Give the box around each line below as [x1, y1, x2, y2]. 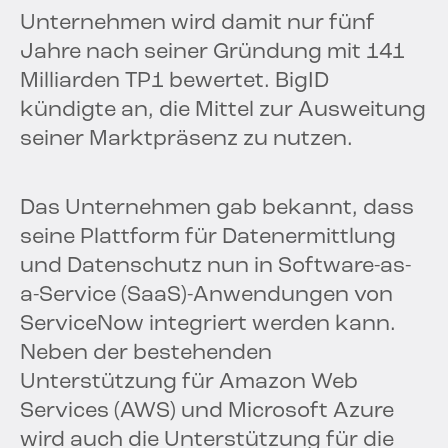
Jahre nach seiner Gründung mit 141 [20, 41, 405, 65]
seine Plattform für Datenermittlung [20, 226, 396, 250]
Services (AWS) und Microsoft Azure [20, 400, 394, 424]
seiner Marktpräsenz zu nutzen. [20, 128, 353, 152]
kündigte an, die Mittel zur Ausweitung [20, 99, 426, 123]
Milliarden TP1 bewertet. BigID [20, 70, 329, 94]
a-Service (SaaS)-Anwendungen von [20, 284, 393, 308]
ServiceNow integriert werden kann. [20, 313, 396, 337]
